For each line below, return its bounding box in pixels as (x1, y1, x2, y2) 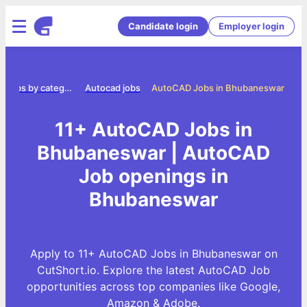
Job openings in (79, 164, 228, 188)
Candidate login (128, 20, 198, 32)
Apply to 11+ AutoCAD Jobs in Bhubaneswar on (29, 246, 278, 260)
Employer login (219, 20, 284, 32)
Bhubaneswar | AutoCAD (37, 140, 270, 164)
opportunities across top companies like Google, (27, 279, 280, 293)
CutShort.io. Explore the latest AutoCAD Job (37, 262, 270, 277)
